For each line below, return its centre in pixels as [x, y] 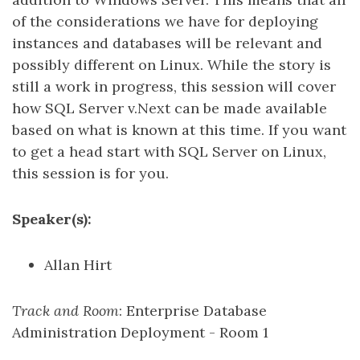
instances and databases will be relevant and [167, 43]
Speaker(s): [52, 219]
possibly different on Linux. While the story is [172, 65]
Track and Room [65, 311]
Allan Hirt [78, 265]
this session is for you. [90, 173]
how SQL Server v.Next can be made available [170, 108]
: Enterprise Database [193, 311]
